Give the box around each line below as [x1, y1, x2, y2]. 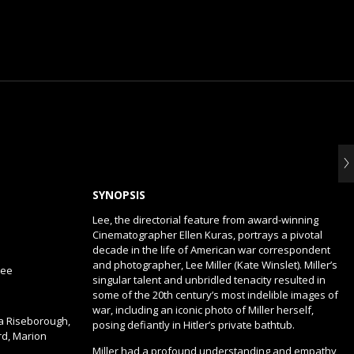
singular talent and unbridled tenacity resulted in [92, 273, 326, 287]
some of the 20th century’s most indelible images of [92, 288, 338, 302]
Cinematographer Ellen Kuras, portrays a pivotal [92, 228, 322, 242]
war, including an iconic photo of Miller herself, [92, 303, 314, 317]
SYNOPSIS [92, 187, 145, 202]
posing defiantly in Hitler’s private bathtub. [92, 318, 295, 332]
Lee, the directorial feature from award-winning [92, 213, 318, 227]
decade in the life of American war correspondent [92, 243, 330, 257]
